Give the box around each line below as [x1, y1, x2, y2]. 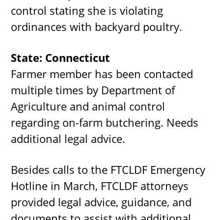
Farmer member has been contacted [11, 66, 193, 81]
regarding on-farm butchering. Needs [11, 114, 199, 130]
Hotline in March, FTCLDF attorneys [11, 178, 189, 193]
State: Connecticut [11, 50, 110, 65]
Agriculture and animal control [11, 98, 165, 113]
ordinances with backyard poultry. [11, 19, 183, 34]
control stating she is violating [11, 2, 164, 18]
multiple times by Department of [11, 82, 175, 97]
